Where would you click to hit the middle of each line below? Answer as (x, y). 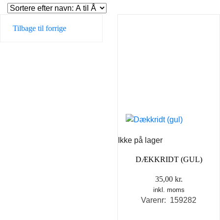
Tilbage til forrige (40, 28)
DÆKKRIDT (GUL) (169, 160)
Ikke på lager (140, 140)
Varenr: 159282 (169, 200)
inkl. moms (169, 190)
